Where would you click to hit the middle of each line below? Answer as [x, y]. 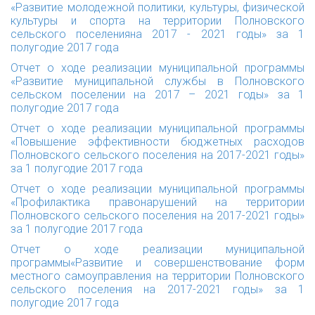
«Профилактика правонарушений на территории [157, 202]
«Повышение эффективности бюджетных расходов [157, 142]
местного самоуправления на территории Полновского [157, 276]
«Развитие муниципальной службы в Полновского [157, 81]
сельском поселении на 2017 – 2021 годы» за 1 [157, 95]
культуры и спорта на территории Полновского [157, 21]
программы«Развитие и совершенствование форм [157, 263]
